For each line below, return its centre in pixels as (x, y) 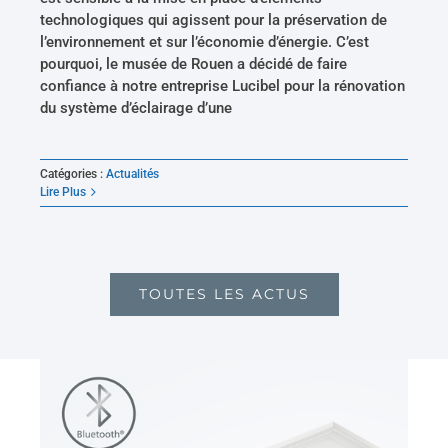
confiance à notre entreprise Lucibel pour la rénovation (223, 86)
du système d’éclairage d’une (136, 108)
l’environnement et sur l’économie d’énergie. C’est (205, 42)
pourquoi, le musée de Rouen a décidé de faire (194, 64)
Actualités (133, 174)
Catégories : (73, 174)
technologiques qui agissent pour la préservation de (214, 20)
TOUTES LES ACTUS (224, 294)
